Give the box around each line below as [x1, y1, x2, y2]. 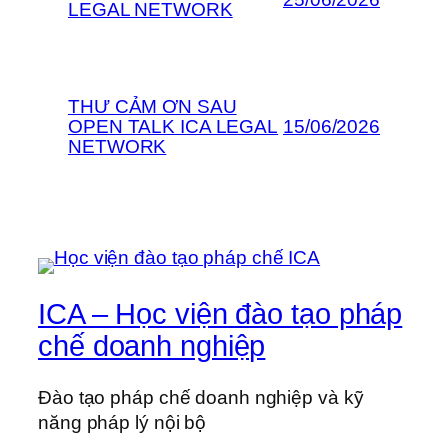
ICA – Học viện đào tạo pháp [38, 297, 403, 330]
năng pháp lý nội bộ [38, 412, 207, 434]
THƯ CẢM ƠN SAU [68, 95, 237, 117]
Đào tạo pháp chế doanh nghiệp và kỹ [38, 387, 364, 409]
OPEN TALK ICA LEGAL [68, 115, 279, 137]
